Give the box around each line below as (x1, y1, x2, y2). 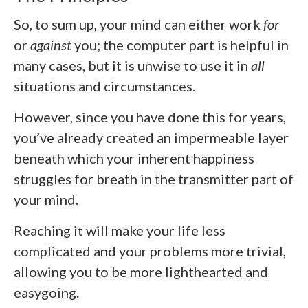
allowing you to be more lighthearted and (14, 263, 268, 280)
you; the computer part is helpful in (74, 36, 289, 53)
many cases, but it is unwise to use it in (14, 56, 251, 74)
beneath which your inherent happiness (14, 149, 254, 166)
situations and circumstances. (14, 77, 195, 94)
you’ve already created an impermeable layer (14, 129, 289, 146)
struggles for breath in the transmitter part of (14, 170, 294, 187)
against (30, 36, 74, 53)
